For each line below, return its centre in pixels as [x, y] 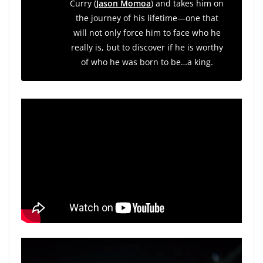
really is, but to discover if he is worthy [147, 47]
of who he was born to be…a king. [147, 62]
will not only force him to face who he [147, 32]
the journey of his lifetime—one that [147, 18]
